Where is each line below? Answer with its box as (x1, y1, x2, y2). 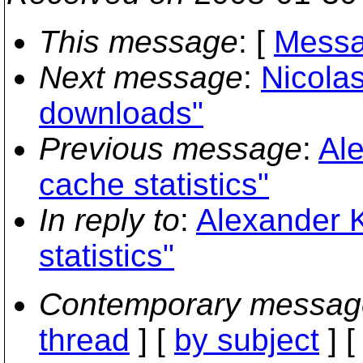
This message (39, 24, 238, 59)
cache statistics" (39, 167, 269, 202)
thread (39, 322, 130, 357)
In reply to (39, 203, 180, 237)
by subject (174, 322, 319, 357)
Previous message (39, 131, 302, 166)
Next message (39, 60, 243, 95)
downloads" (39, 96, 203, 130)
